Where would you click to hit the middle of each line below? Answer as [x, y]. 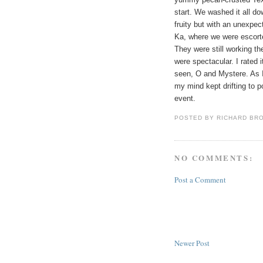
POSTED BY [196, 118]
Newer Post [192, 243]
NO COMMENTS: [214, 157]
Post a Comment [200, 180]
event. [185, 99]
